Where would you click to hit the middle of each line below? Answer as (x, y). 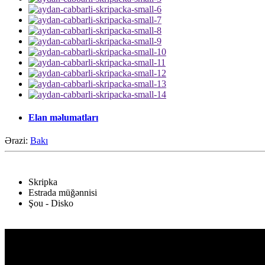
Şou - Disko (51, 203)
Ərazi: (17, 141)
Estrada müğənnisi (63, 193)
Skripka (43, 182)
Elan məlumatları (63, 118)
